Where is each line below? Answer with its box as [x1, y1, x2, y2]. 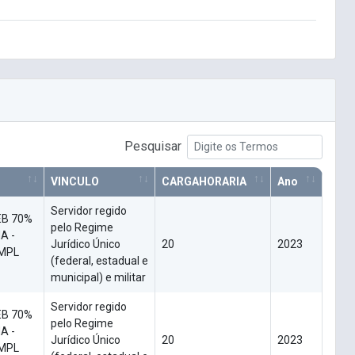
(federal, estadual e [51, 254, 148, 268]
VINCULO [51, 175, 99, 189]
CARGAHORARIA [162, 175, 246, 189]
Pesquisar [124, 139, 181, 155]
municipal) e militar [51, 271, 146, 284]
